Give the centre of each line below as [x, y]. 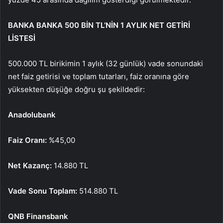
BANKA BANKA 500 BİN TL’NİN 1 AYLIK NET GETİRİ [99, 25]
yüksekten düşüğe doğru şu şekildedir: [76, 89]
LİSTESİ [22, 38]
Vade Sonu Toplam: [43, 191]
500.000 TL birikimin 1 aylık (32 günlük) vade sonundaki [106, 63]
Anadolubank [32, 114]
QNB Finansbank [38, 216]
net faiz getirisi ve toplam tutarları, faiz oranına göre [99, 76]
